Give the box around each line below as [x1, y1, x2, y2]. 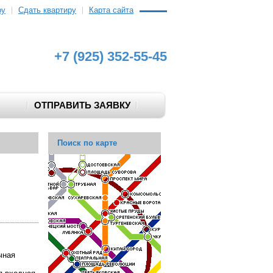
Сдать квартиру [18, 5, 76, 15]
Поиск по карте [57, 138, 117, 147]
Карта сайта [89, 5, 133, 15]
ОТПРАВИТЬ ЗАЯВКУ [34, 100, 130, 110]
